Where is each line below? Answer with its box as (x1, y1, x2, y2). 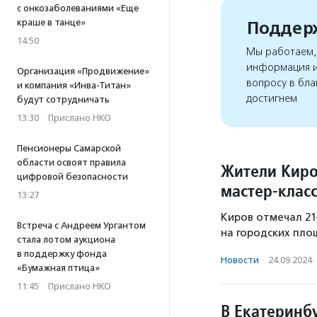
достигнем (246, 91, 297, 105)
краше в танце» (17, 17, 86, 28)
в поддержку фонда (17, 248, 107, 259)
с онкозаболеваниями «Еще (17, 3, 139, 13)
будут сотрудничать (17, 94, 110, 105)
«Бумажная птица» (17, 263, 100, 273)
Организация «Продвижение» (17, 66, 149, 76)
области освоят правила (17, 157, 126, 168)
